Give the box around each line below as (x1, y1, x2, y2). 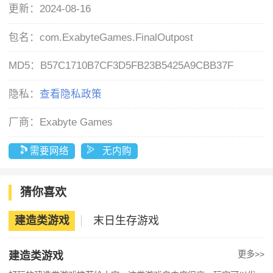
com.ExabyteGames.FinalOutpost (40, 31, 194, 43)
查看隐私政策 (40, 88, 102, 100)
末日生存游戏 (93, 214, 160, 227)
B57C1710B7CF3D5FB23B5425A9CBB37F (40, 60, 234, 72)
